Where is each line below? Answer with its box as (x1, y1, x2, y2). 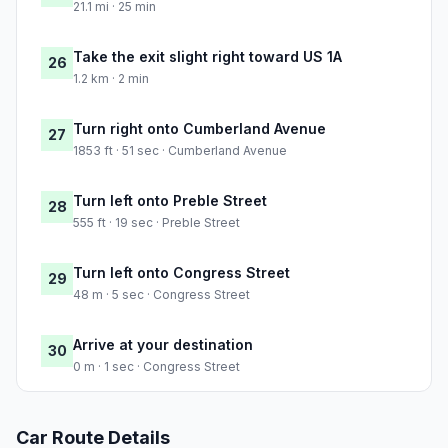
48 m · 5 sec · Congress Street (73, 287, 250, 303)
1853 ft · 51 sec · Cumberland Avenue (73, 143, 287, 159)
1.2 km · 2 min (73, 71, 149, 87)
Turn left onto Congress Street (73, 264, 290, 282)
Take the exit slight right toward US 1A (73, 48, 342, 66)
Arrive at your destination (73, 336, 253, 354)
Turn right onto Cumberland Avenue (73, 120, 326, 138)
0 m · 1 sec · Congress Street (73, 359, 240, 375)
